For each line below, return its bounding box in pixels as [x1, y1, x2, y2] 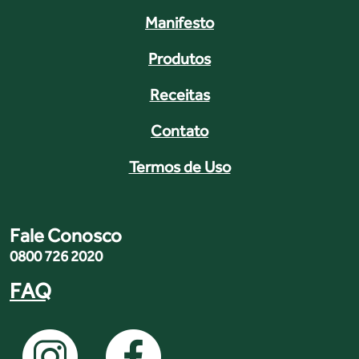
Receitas [149, 85, 210, 103]
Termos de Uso [128, 157, 231, 175]
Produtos [148, 49, 211, 67]
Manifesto [145, 13, 214, 31]
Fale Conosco [10, 224, 122, 246]
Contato [151, 121, 208, 139]
